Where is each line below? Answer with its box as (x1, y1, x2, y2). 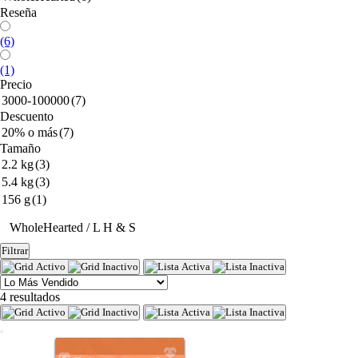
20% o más (2, 125, 58, 139)
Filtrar (2, 245, 28, 257)
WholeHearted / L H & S (10, 221, 136, 234)
